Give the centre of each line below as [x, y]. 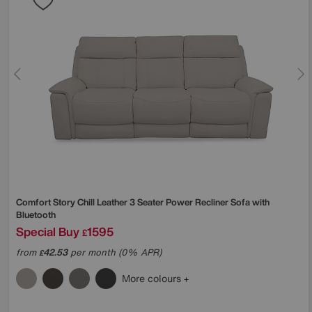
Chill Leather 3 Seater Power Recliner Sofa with [173, 202]
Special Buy [48, 231]
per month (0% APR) [115, 252]
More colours [153, 278]
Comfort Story [47, 202]
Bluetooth [36, 214]
